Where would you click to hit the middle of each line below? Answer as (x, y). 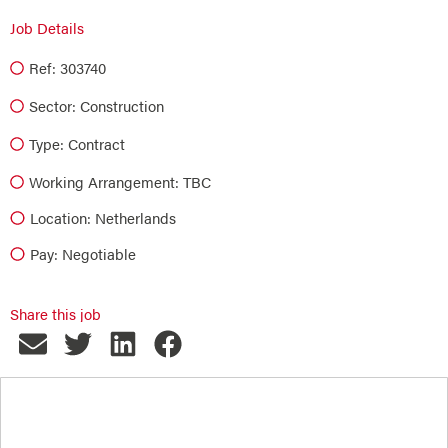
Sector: (52, 105)
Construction (122, 105)
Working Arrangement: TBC (120, 181)
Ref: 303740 (67, 67)
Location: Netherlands (102, 217)
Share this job (55, 313)
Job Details (47, 27)
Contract (96, 143)
